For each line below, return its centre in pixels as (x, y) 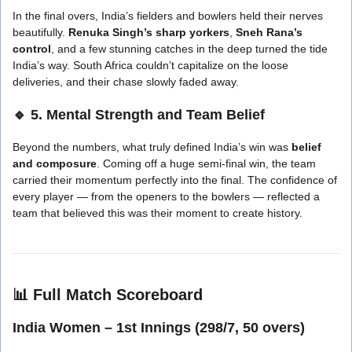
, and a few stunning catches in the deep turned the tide (189, 48)
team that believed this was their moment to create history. (158, 213)
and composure (55, 163)
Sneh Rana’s (269, 32)
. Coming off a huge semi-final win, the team (206, 163)
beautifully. (40, 32)
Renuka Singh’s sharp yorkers (149, 32)
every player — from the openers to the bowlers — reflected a (166, 196)
